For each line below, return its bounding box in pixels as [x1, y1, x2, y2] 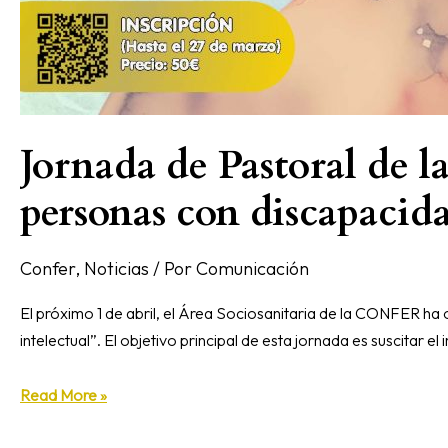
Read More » [20, 384, 107, 405]
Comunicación [196, 256, 309, 280]
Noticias [84, 256, 149, 280]
